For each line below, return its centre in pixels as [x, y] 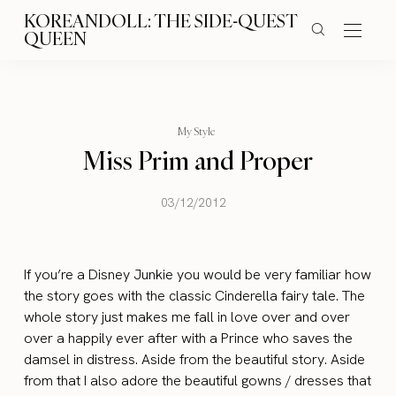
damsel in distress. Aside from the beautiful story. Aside [195, 359]
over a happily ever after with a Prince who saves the [189, 338]
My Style [196, 131]
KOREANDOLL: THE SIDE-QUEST [161, 20]
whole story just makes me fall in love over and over [187, 317]
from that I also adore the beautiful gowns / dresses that [198, 381]
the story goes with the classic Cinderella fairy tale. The [195, 296]
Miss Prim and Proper [198, 160]
